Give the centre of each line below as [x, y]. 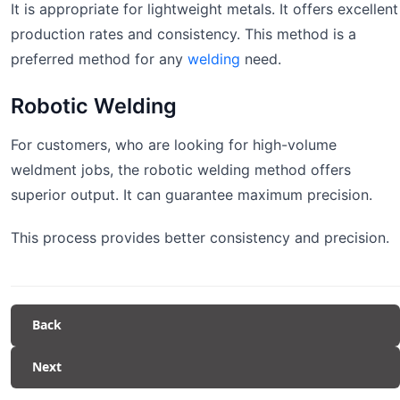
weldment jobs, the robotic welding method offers [181, 170]
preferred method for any [99, 59]
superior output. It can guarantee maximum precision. [192, 195]
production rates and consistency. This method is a [183, 34]
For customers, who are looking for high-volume [174, 145]
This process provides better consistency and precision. [200, 238]
